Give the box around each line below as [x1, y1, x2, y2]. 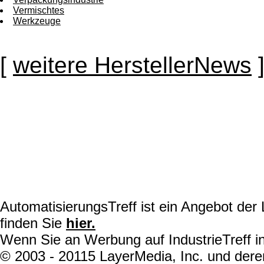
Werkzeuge [13, 16, 61, 27]
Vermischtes [13, 5, 64, 16]
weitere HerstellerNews [13, 52, 252, 78]
